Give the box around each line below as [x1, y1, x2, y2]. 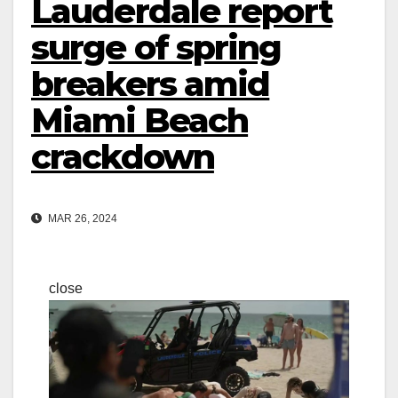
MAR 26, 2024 [45, 211, 117, 225]
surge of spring [31, 27, 282, 69]
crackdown [31, 136, 214, 179]
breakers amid [31, 63, 270, 106]
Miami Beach [31, 99, 249, 142]
